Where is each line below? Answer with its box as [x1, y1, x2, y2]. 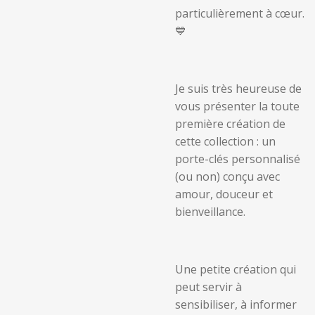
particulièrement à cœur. [175, 6, 304, 21]
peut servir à [175, 279, 242, 295]
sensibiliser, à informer [175, 297, 297, 312]
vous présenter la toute [175, 98, 300, 114]
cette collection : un [175, 134, 276, 149]
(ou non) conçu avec [175, 169, 280, 184]
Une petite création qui [175, 262, 296, 277]
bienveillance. [175, 204, 245, 219]
